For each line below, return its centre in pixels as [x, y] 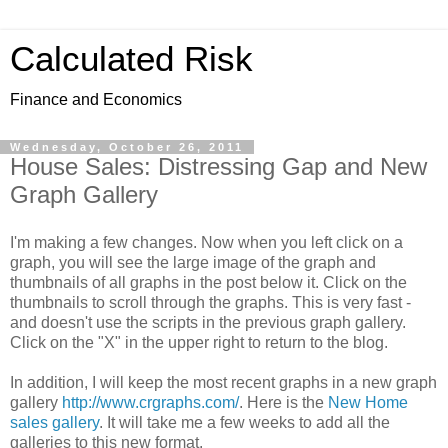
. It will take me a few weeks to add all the [244, 422]
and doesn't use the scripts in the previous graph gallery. [208, 322]
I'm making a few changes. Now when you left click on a [206, 242]
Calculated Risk [131, 59]
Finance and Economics [96, 99]
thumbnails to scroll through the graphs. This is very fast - [210, 302]
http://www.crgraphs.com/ [150, 402]
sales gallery [54, 422]
